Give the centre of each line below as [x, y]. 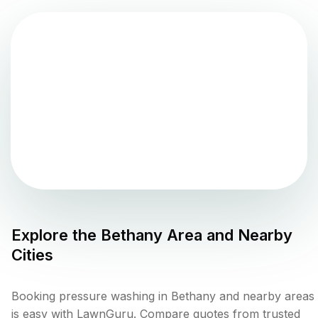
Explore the [56, 235]
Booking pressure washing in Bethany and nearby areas [163, 296]
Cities [32, 255]
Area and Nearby [227, 235]
